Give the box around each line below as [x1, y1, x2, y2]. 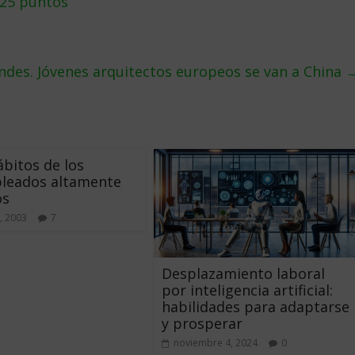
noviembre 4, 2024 [174, 335, 258, 349]
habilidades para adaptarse [162, 296, 349, 316]
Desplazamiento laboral [162, 263, 325, 283]
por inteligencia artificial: [162, 280, 333, 300]
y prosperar [162, 313, 242, 333]
